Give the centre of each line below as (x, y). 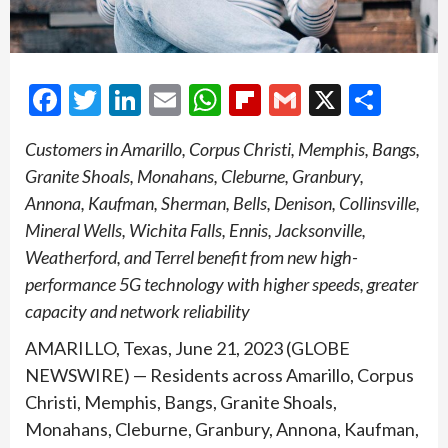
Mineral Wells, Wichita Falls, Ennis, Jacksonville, (195, 230)
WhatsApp (295, 100)
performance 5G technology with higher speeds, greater (221, 284)
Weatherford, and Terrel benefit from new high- (191, 257)
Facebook (127, 100)
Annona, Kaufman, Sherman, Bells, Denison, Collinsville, (222, 203)
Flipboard (327, 100)
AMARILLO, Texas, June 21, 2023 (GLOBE (187, 348)
